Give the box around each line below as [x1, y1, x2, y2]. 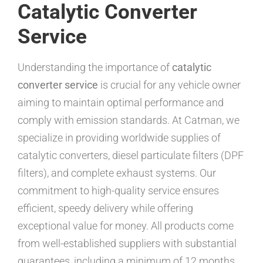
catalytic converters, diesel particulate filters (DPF [18, 149, 244, 161]
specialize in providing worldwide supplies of [18, 131, 221, 144]
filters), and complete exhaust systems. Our [18, 167, 216, 179]
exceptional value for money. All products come [18, 220, 234, 232]
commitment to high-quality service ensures [18, 184, 219, 197]
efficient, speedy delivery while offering [18, 202, 193, 214]
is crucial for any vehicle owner [98, 79, 241, 91]
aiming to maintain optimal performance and [18, 96, 224, 109]
